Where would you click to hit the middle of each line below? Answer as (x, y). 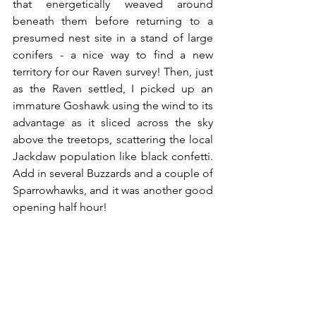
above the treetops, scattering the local (113, 139)
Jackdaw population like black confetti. (113, 156)
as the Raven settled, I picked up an (113, 89)
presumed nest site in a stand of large (113, 38)
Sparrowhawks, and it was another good (113, 190)
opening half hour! (60, 207)
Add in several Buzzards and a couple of (113, 173)
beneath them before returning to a (113, 21)
